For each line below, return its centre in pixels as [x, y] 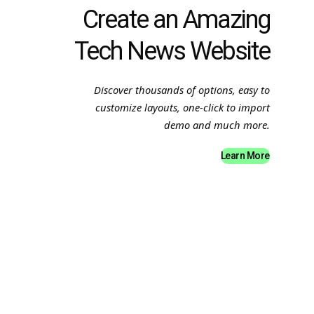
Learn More [245, 156]
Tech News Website [172, 52]
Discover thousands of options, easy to [182, 90]
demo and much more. [217, 125]
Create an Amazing [176, 20]
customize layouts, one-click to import [182, 108]
